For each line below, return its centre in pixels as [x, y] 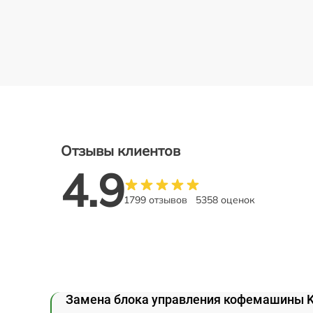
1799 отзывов [155, 200]
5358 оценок [225, 200]
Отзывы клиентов [121, 150]
